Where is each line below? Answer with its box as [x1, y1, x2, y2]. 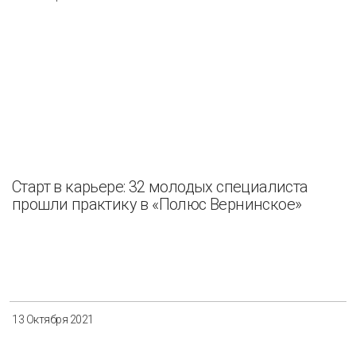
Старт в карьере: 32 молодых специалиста [12, 176, 308, 196]
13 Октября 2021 [12, 312, 94, 326]
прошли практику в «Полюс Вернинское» [12, 194, 302, 214]
